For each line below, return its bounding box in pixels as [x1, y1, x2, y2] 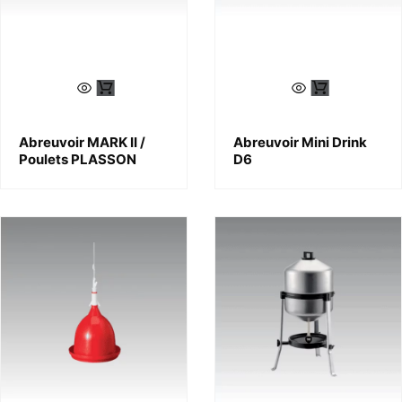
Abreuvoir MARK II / [19, 134, 145, 151]
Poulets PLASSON [19, 151, 136, 168]
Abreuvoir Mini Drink [233, 134, 367, 151]
